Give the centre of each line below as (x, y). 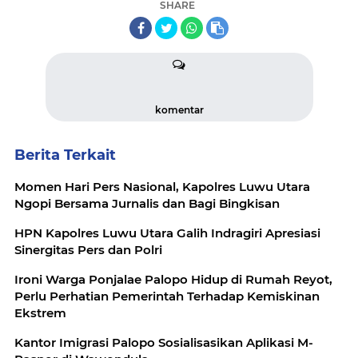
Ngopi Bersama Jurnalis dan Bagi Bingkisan (147, 203)
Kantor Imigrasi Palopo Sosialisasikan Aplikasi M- (130, 342)
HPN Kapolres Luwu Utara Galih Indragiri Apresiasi (140, 233)
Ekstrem (40, 312)
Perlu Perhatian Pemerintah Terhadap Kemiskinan (167, 296)
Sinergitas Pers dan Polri (88, 249)
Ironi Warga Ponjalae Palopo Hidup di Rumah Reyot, (173, 279)
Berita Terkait (65, 155)
